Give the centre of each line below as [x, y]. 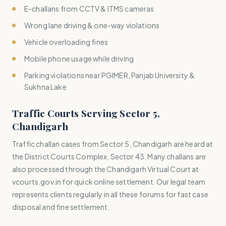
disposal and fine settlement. [61, 207]
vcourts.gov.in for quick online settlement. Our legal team [109, 182]
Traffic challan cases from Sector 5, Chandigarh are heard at [113, 144]
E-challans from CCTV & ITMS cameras [89, 9]
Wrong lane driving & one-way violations [92, 25]
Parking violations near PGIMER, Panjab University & [110, 75]
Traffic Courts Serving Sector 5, [86, 113]
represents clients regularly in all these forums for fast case [110, 194]
